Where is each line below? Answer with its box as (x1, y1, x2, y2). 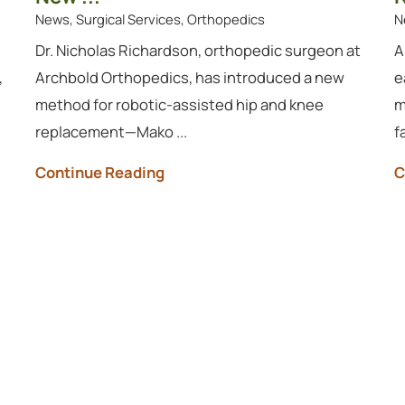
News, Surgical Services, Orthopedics (35, 9, 266, 28)
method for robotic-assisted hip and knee (35, 94, 325, 116)
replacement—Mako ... (35, 121, 188, 143)
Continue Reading (35, 161, 165, 183)
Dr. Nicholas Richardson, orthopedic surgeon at (35, 40, 362, 61)
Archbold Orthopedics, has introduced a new (35, 67, 345, 89)
